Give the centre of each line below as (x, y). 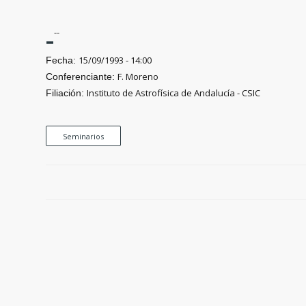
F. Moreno (138, 76)
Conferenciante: (82, 76)
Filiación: (67, 93)
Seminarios (84, 136)
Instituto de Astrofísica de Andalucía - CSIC (174, 93)
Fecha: (62, 60)
